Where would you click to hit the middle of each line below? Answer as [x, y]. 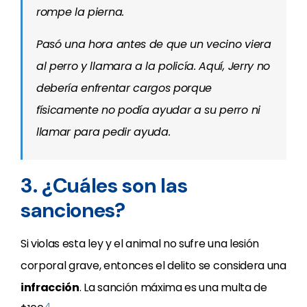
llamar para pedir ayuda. [103, 132]
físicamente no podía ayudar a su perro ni [148, 110]
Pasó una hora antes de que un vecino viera [154, 44]
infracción [50, 287]
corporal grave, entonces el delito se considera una [153, 266]
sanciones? [73, 210]
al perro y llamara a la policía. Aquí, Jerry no [153, 66]
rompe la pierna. [80, 12]
